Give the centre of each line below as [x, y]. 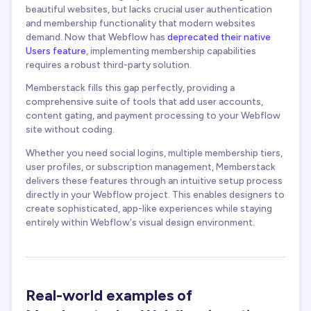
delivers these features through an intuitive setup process [154, 180]
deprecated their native [219, 36]
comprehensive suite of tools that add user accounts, [144, 102]
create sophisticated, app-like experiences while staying [149, 208]
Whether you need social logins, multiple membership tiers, [154, 152]
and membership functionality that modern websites [141, 23]
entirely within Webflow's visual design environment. [140, 222]
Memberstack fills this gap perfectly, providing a [130, 88]
